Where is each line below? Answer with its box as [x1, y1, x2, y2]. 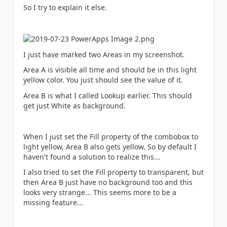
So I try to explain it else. [23, 3, 107, 12]
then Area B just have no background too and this [23, 177, 193, 187]
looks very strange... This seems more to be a [23, 187, 176, 198]
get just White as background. [23, 100, 126, 110]
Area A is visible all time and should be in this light [23, 65, 197, 75]
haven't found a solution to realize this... [23, 152, 162, 162]
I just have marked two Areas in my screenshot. [23, 49, 184, 59]
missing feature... [23, 198, 85, 208]
